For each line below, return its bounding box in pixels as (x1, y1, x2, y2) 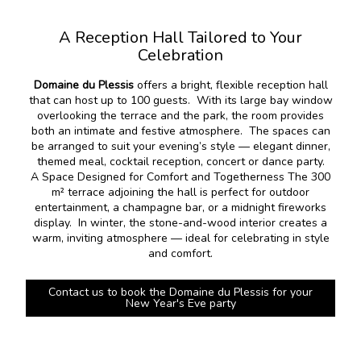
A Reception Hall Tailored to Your (59, 26, 302, 48)
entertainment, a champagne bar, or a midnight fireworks (35, 199, 326, 215)
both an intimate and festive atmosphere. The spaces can (31, 122, 330, 139)
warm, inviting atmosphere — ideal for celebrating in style (31, 230, 330, 246)
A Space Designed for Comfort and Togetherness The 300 (31, 168, 330, 185)
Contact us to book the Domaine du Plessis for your (48, 284, 313, 300)
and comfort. (148, 245, 213, 261)
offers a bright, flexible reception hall (136, 77, 328, 93)
